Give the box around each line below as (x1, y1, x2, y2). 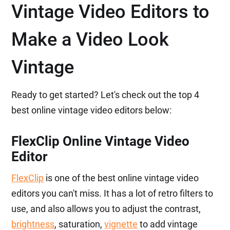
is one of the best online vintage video (44, 172, 199, 183)
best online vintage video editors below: (11, 104, 172, 116)
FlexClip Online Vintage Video (11, 133, 190, 149)
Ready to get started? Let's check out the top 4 (11, 89, 200, 100)
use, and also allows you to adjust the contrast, (11, 203, 201, 214)
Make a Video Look (11, 28, 169, 50)
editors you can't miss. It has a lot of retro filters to (11, 187, 214, 199)
